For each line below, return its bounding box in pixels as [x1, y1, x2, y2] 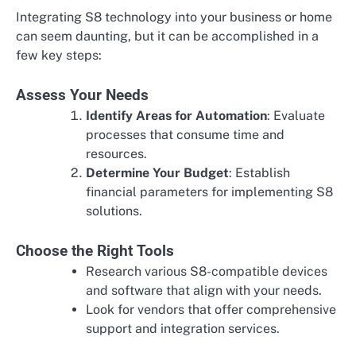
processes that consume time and [86, 126, 284, 142]
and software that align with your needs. [86, 282, 322, 298]
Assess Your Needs [16, 86, 149, 104]
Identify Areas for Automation [86, 107, 267, 123]
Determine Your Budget [86, 164, 229, 180]
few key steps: [16, 47, 102, 63]
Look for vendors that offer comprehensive [86, 301, 336, 317]
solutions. [86, 203, 142, 219]
